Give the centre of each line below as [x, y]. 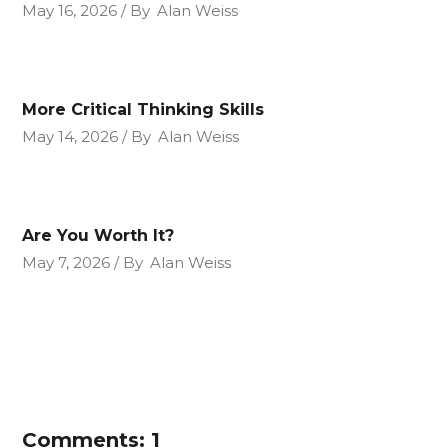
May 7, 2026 [66, 262]
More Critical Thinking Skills [143, 109]
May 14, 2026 [70, 136]
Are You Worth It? [98, 235]
